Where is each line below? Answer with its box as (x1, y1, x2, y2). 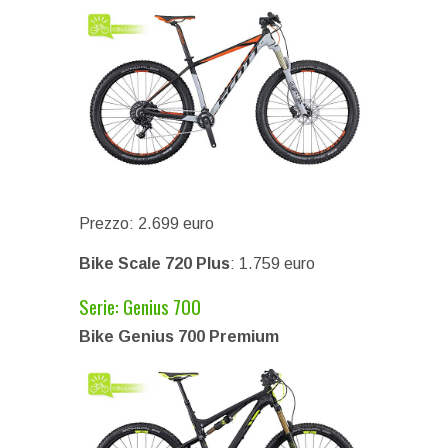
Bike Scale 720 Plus (79, 254, 230, 272)
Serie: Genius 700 (79, 291, 201, 320)
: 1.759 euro (230, 254, 315, 272)
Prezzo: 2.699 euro (79, 214, 214, 232)
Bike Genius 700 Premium (79, 327, 279, 345)
